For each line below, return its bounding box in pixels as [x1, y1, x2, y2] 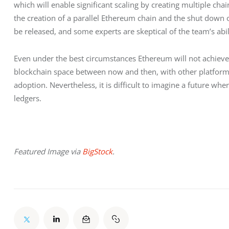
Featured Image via [14, 146, 82, 157]
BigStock [82, 146, 112, 157]
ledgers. [14, 93, 41, 103]
